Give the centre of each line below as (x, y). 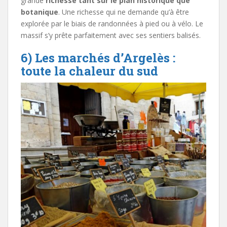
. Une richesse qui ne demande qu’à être (124, 12)
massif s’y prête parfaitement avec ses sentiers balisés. (111, 35)
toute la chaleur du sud (89, 71)
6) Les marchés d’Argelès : (98, 58)
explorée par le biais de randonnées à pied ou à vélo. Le (112, 23)
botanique (40, 12)
